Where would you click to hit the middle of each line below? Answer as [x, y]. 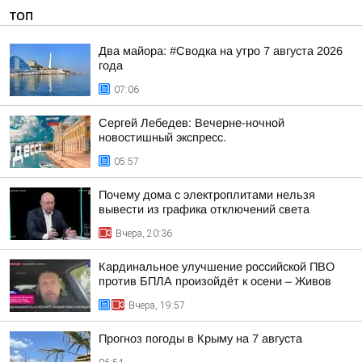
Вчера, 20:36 [144, 233]
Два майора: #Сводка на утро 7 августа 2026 [221, 51]
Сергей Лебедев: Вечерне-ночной [192, 122]
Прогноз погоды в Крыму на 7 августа [200, 338]
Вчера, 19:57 [157, 305]
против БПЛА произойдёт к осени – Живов [215, 281]
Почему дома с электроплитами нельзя [207, 194]
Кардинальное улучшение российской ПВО [217, 266]
